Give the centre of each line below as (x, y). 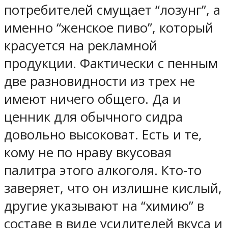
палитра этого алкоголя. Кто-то (103, 170)
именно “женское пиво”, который (109, 27)
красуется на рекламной (81, 45)
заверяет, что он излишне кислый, (113, 188)
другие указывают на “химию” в (104, 206)
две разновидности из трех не (99, 81)
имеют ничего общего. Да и (92, 99)
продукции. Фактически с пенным (111, 63)
